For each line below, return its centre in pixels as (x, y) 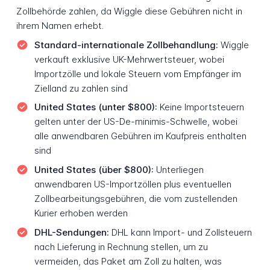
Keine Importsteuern (200, 107)
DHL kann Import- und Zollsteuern (180, 232)
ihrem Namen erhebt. (60, 26)
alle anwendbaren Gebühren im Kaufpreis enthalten (140, 136)
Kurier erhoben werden (81, 213)
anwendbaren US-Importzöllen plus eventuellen (133, 184)
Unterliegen (178, 170)
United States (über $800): (94, 170)
